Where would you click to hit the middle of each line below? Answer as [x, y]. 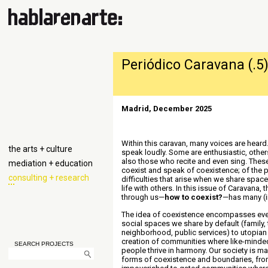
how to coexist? [194, 197]
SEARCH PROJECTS [44, 244]
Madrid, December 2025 [167, 109]
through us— [143, 197]
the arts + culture [40, 149]
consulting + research [49, 178]
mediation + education [51, 163]
